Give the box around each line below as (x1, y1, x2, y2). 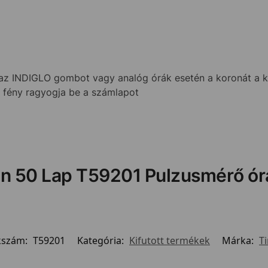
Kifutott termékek (129, 234, 210, 248)
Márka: (222, 234, 256, 248)
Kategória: (77, 234, 126, 248)
